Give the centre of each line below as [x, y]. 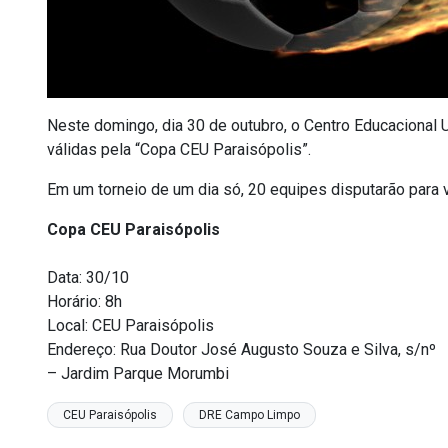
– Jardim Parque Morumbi [138, 373]
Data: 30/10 [88, 277]
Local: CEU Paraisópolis [130, 325]
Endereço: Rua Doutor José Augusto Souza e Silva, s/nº [241, 349]
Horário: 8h [84, 301]
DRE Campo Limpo [249, 415]
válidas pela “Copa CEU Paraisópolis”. [179, 149]
